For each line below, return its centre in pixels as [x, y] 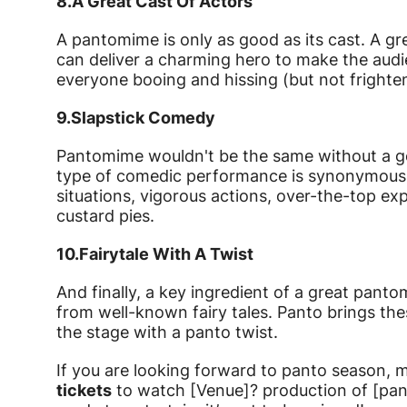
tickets [84, 391]
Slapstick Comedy [143, 118]
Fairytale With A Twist [166, 254]
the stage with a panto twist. [167, 333]
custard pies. [105, 216]
